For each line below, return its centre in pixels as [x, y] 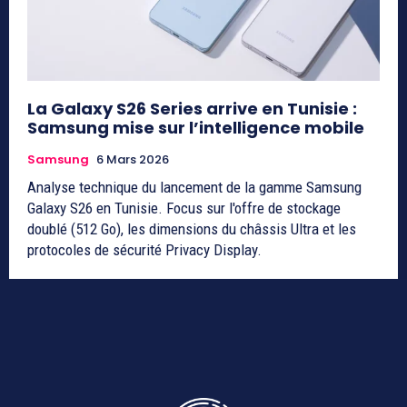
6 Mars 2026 [133, 159]
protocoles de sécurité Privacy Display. [144, 249]
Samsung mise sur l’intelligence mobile [196, 127]
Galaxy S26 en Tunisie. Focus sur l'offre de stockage [184, 208]
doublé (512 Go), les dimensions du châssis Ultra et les [192, 228]
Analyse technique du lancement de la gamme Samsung [194, 187]
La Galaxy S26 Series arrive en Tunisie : [192, 108]
